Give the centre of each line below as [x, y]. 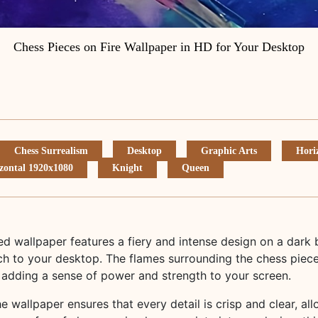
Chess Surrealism [51, 151]
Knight [127, 168]
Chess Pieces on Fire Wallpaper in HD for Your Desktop [159, 47]
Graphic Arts [229, 151]
